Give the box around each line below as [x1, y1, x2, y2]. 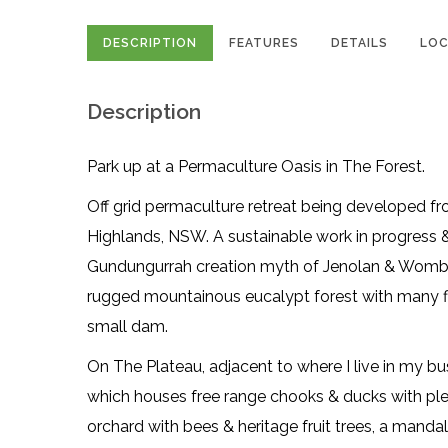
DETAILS [331, 36, 388, 50]
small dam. [87, 317, 168, 336]
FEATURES [229, 36, 299, 50]
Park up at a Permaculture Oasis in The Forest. [87, 157, 425, 176]
